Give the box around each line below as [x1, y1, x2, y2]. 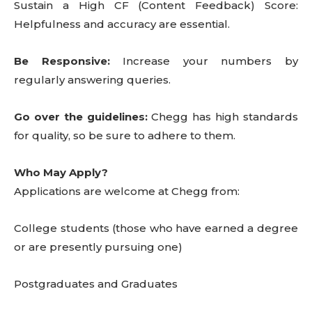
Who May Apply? [14, 166, 108, 179]
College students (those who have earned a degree [14, 221, 298, 235]
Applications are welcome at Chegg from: [14, 185, 240, 198]
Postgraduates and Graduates [14, 277, 178, 290]
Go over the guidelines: [14, 110, 148, 123]
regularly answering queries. [14, 73, 171, 86]
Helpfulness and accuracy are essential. [14, 17, 230, 31]
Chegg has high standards [147, 110, 299, 123]
